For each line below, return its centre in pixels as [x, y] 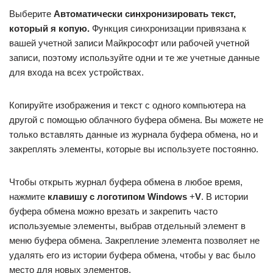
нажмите [28, 197]
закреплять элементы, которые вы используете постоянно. [134, 149]
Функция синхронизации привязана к [168, 28]
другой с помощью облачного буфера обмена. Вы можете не [136, 120]
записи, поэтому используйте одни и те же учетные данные [134, 58]
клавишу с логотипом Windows [117, 197]
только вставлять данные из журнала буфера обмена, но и [133, 134]
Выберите [31, 14]
